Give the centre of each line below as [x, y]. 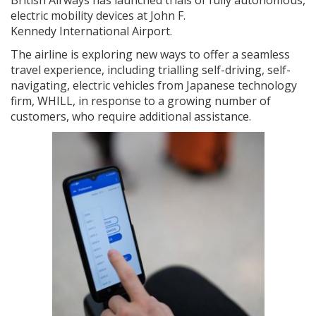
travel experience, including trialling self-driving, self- [151, 69]
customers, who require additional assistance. [131, 116]
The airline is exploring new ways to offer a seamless [150, 54]
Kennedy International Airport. [91, 31]
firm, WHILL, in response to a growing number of [141, 101]
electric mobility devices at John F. [98, 15]
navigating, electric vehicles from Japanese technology [154, 85]
